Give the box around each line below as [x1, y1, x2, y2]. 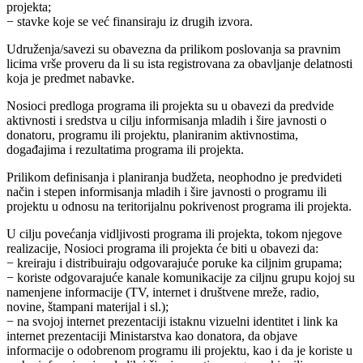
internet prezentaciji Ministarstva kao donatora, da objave [6, 329, 297, 344]
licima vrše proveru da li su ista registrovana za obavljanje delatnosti [6, 57, 352, 71]
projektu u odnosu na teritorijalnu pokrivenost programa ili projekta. [6, 199, 352, 214]
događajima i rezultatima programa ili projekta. [6, 143, 244, 157]
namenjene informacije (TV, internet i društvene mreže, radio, [6, 285, 319, 300]
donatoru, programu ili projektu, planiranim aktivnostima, [6, 128, 298, 143]
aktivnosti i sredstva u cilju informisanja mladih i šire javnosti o [6, 113, 327, 128]
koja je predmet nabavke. [6, 71, 135, 86]
